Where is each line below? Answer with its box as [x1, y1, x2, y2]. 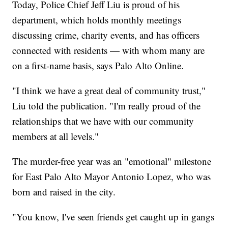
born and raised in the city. [12, 185, 116, 198]
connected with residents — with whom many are [12, 44, 205, 57]
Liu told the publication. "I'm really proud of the [12, 99, 201, 112]
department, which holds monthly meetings [12, 13, 182, 26]
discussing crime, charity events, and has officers [12, 28, 200, 42]
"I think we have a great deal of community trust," [12, 84, 206, 97]
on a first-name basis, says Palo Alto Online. [12, 59, 187, 72]
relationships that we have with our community [12, 115, 194, 128]
